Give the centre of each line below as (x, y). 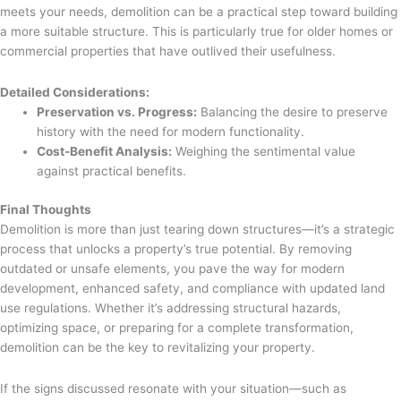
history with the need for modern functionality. (171, 132)
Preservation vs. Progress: (117, 112)
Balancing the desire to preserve (293, 112)
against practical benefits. (112, 171)
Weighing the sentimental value (264, 152)
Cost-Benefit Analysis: (105, 152)
